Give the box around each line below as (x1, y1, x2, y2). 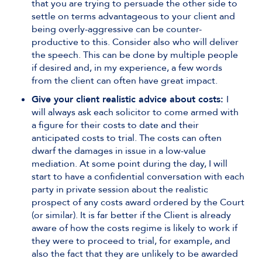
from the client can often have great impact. (32, 74, 218, 87)
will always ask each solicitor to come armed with (32, 106, 239, 119)
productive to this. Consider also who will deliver (32, 36, 239, 49)
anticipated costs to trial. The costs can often (32, 132, 222, 144)
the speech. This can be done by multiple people (32, 49, 238, 61)
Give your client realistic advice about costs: (32, 93, 226, 106)
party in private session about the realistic (32, 183, 208, 196)
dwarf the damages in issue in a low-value (32, 144, 206, 157)
